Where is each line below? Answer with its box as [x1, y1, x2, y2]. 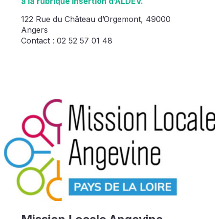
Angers [21, 24, 48, 35]
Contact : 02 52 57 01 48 [21, 35, 112, 45]
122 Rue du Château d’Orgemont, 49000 [21, 14, 171, 24]
